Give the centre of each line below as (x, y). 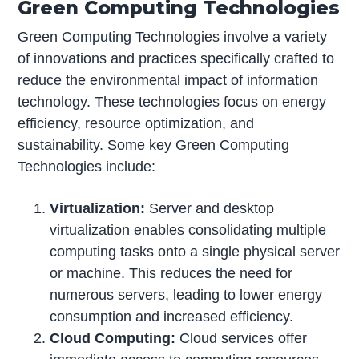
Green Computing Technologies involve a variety (173, 37)
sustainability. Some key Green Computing (154, 145)
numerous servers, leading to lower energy (186, 295)
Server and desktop (210, 209)
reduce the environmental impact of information (168, 81)
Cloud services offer (242, 339)
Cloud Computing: (113, 339)
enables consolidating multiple (228, 230)
